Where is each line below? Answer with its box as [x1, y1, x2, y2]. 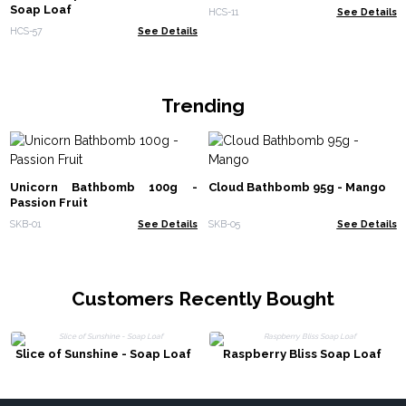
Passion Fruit [9, 195, 88, 209]
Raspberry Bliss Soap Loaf [223, 347, 382, 362]
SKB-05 [208, 218, 240, 230]
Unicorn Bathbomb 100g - [9, 179, 198, 194]
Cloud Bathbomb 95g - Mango [208, 179, 386, 194]
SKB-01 [9, 218, 41, 230]
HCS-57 [9, 25, 43, 37]
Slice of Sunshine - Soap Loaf [15, 347, 192, 362]
